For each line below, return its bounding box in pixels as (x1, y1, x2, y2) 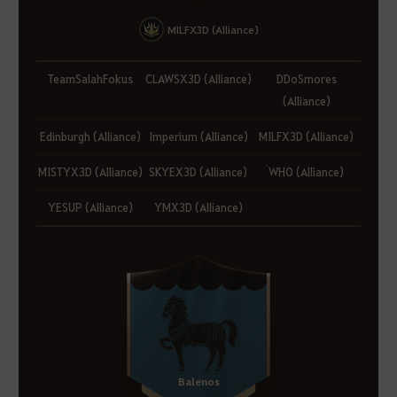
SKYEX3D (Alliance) (149, 165, 248, 180)
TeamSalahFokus (47, 72, 133, 87)
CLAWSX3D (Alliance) (144, 72, 252, 87)
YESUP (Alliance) (47, 200, 133, 215)
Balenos (177, 373, 220, 388)
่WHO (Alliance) (269, 165, 345, 180)
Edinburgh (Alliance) (39, 129, 141, 144)
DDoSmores (276, 72, 337, 87)
